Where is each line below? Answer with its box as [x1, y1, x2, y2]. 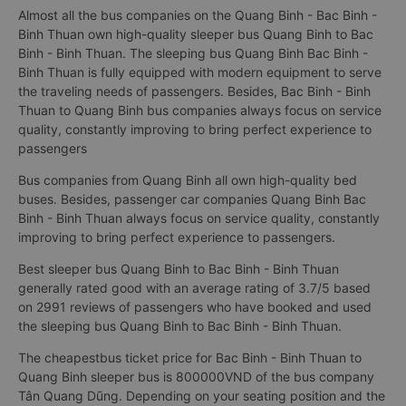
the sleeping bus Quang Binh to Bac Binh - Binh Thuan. [18, 318, 342, 333]
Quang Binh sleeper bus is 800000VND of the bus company [18, 369, 374, 384]
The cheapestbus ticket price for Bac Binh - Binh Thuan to [18, 350, 362, 365]
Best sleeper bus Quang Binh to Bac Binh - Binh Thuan [18, 261, 339, 276]
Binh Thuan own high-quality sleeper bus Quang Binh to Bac [18, 26, 373, 42]
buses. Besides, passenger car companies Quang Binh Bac [18, 191, 366, 207]
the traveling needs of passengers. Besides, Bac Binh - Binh [18, 83, 371, 99]
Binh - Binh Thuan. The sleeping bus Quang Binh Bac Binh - [18, 45, 368, 61]
